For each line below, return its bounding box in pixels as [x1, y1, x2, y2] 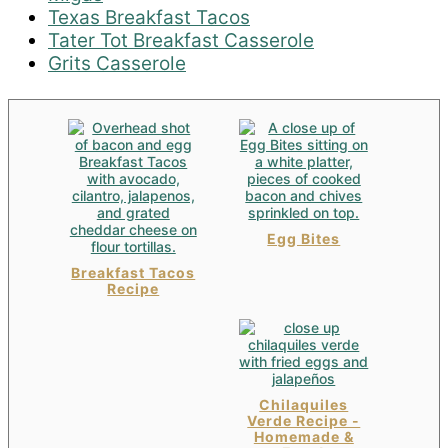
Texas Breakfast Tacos [48, 6, 250, 30]
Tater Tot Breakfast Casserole [48, 29, 314, 53]
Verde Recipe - [247, 411, 361, 429]
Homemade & [253, 427, 354, 445]
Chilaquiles [259, 395, 349, 413]
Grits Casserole [48, 52, 186, 76]
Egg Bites [267, 230, 341, 248]
